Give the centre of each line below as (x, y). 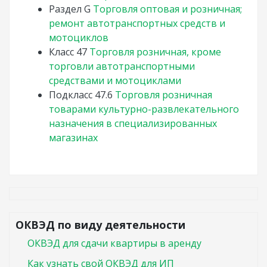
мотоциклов (79, 38)
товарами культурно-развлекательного (144, 109)
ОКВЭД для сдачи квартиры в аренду (114, 243)
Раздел (65, 9)
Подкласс (71, 95)
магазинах (73, 138)
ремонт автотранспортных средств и (137, 23)
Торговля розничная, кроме (155, 52)
